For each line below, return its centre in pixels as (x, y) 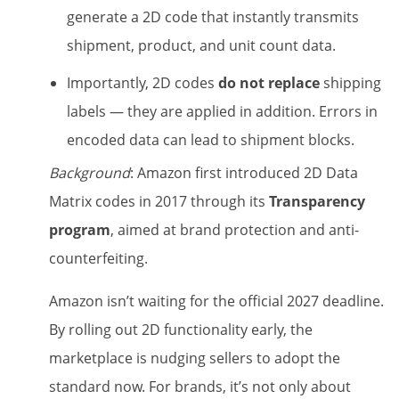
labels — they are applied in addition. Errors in (222, 111)
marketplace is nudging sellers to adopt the (195, 358)
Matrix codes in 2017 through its (159, 201)
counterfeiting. (98, 258)
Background (90, 172)
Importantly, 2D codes (142, 82)
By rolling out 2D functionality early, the (181, 329)
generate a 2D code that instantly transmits (213, 16)
